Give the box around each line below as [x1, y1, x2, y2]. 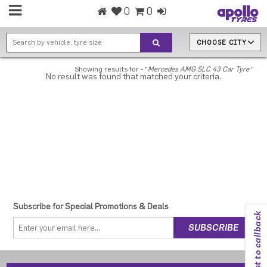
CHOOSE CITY [197, 39, 247, 46]
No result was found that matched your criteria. [46, 73, 221, 81]
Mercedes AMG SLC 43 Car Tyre [147, 66, 249, 73]
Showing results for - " [74, 66, 148, 73]
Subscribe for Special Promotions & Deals [13, 203, 169, 211]
